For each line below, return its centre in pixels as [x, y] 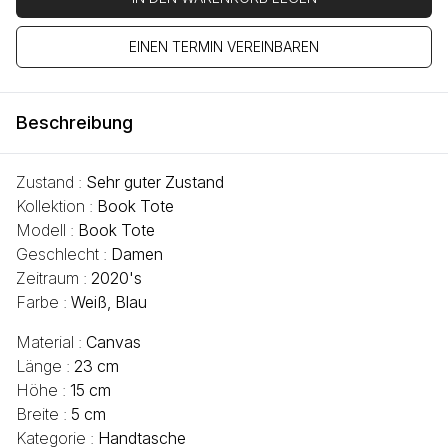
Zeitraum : [53, 278]
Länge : [45, 366]
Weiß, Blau [109, 302]
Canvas [113, 342]
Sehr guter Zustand [155, 182]
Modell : [47, 230]
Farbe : [43, 302]
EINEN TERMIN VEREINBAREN [224, 47]
